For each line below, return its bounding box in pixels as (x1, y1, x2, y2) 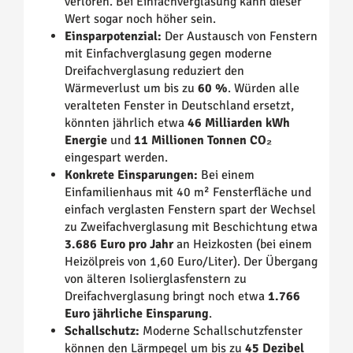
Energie (65, 132, 107, 149)
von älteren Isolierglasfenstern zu (65, 271, 247, 288)
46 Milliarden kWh (188, 115, 290, 132)
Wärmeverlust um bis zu (65, 80, 198, 97)
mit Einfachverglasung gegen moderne (65, 46, 272, 62)
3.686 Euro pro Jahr (65, 236, 173, 253)
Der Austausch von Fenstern (162, 28, 318, 45)
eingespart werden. (65, 150, 168, 166)
